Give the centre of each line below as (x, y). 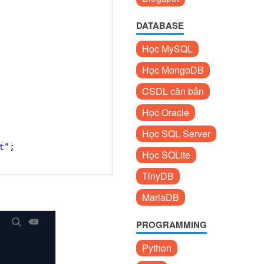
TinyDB (158, 176)
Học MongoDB (173, 70)
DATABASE (160, 25)
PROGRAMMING (171, 225)
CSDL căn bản (173, 91)
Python (157, 248)
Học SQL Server (176, 133)
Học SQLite (166, 155)
